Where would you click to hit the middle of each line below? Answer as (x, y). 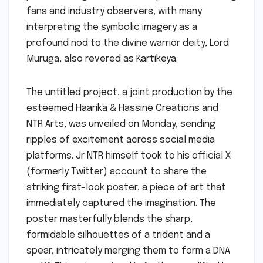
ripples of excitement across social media (121, 140)
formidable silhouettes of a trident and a (118, 235)
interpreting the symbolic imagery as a (112, 27)
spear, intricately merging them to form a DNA (128, 251)
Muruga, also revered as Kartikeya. (102, 59)
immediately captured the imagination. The (121, 203)
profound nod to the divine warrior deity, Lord (128, 43)
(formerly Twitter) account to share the (117, 171)
